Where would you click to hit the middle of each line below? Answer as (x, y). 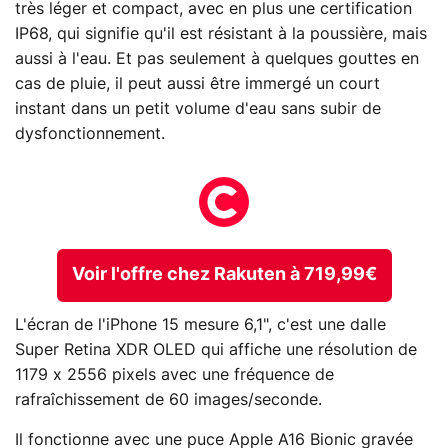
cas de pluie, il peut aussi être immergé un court (197, 84)
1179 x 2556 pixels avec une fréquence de (174, 374)
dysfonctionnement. (90, 134)
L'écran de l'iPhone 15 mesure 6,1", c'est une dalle (200, 324)
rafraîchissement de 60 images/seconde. (168, 399)
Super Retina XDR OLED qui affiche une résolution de (216, 349)
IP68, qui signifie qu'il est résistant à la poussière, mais (221, 34)
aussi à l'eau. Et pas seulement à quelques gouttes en (217, 59)
